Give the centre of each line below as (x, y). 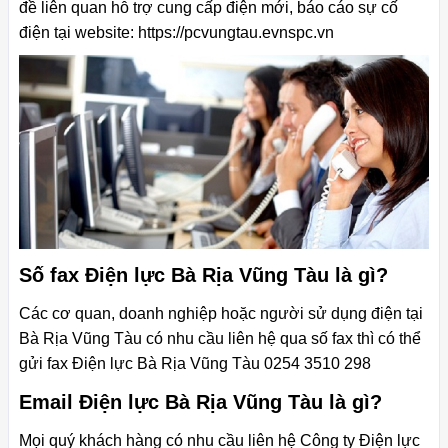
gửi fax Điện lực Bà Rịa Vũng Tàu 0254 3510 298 (195, 363)
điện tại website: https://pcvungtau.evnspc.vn (176, 33)
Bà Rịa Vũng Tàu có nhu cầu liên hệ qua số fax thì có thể (220, 338)
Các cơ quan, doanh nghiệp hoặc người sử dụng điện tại (221, 313)
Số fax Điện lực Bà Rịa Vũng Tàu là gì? (203, 274)
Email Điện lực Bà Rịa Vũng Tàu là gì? (200, 401)
